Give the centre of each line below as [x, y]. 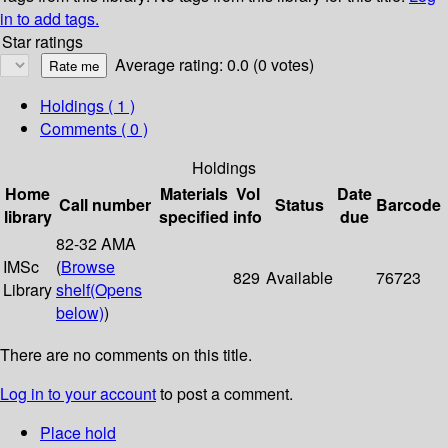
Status [299, 205]
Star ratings [42, 42]
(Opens [116, 290]
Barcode [408, 205]
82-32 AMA [96, 244]
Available [299, 278]
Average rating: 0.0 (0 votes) [214, 65]
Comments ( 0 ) [94, 129]
